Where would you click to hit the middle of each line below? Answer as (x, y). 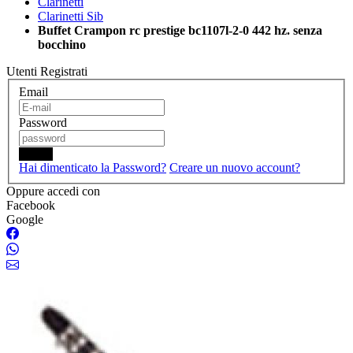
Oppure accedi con (53, 191)
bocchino (62, 45)
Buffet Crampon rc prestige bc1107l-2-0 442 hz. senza (180, 30)
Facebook (31, 205)
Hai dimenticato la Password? (93, 167)
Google (25, 219)
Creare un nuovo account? (235, 167)
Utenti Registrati (47, 71)
